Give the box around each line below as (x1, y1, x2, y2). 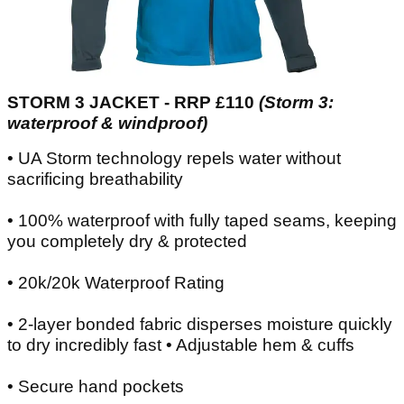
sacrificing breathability (7, 169, 183, 188)
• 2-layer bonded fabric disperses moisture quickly (7, 314, 392, 334)
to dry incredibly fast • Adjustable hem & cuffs (7, 335, 354, 354)
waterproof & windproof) (7, 113, 207, 133)
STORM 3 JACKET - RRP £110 (7, 92, 259, 112)
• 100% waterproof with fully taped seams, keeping (7, 210, 397, 230)
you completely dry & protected (7, 231, 247, 251)
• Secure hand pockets (7, 376, 184, 396)
